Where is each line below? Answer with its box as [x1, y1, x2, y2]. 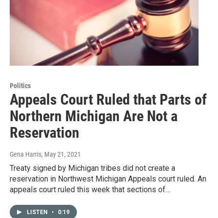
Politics [10, 82, 31, 90]
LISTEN [27, 209, 49, 216]
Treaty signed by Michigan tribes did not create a [10, 163, 175, 173]
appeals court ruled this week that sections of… [10, 185, 170, 195]
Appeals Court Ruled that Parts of [10, 91, 207, 109]
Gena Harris [10, 150, 41, 159]
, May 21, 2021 [41, 150, 81, 159]
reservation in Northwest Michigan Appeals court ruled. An [10, 174, 206, 184]
